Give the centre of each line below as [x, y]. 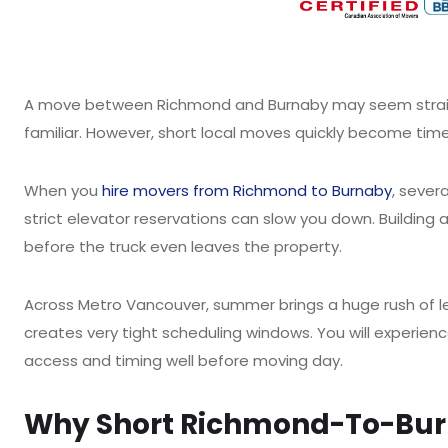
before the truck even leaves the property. [183, 246]
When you [63, 190]
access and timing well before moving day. [183, 360]
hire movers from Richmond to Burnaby [247, 190]
